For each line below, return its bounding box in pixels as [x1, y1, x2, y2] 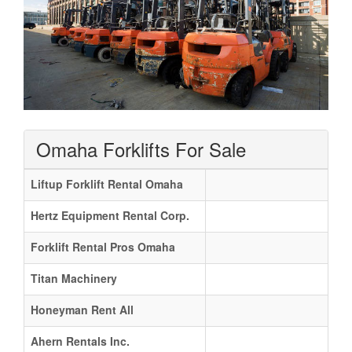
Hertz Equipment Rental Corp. [31, 207, 189, 223]
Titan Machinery [31, 269, 117, 286]
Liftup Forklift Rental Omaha [31, 175, 183, 192]
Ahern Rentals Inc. [31, 332, 130, 349]
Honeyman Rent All [31, 301, 134, 317]
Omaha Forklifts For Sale [36, 134, 246, 163]
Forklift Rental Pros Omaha [31, 238, 175, 255]
